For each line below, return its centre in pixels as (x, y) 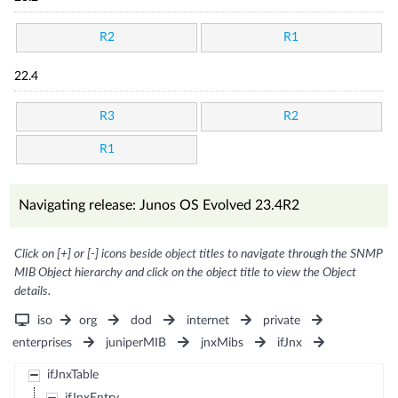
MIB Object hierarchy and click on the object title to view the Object (186, 273)
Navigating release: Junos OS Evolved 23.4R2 (159, 205)
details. (33, 291)
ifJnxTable (72, 375)
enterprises (43, 343)
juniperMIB (136, 343)
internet (207, 321)
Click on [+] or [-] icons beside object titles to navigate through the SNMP (199, 254)
